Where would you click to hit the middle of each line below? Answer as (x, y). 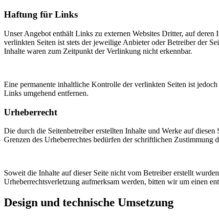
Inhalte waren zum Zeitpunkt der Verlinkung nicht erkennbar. (98, 51)
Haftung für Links (41, 15)
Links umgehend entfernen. (46, 93)
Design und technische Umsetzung (89, 203)
